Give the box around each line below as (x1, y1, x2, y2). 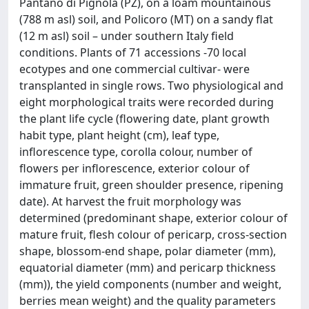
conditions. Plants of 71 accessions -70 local (19, 45, 246, 60)
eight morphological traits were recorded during (19, 94, 274, 110)
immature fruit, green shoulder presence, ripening (19, 177, 283, 192)
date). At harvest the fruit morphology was (19, 194, 241, 209)
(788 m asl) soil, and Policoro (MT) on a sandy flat (19, 12, 273, 27)
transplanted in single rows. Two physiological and (19, 78, 283, 93)
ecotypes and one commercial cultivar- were (19, 61, 250, 77)
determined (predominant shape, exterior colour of (19, 210, 288, 226)
